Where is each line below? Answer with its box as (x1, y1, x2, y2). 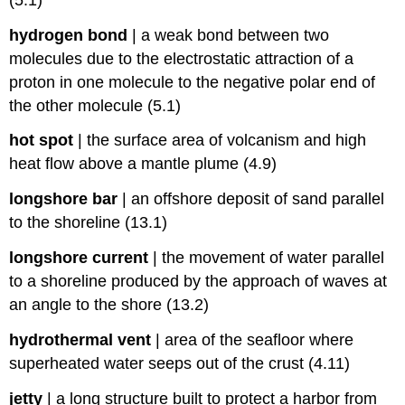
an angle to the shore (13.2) (9, 296, 210, 315)
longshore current (9, 249, 149, 268)
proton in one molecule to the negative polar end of (9, 72, 376, 91)
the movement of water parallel (162, 249, 385, 268)
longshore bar (9, 190, 118, 209)
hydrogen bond (9, 25, 128, 44)
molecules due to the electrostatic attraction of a (9, 49, 354, 68)
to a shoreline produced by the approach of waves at (9, 272, 388, 291)
